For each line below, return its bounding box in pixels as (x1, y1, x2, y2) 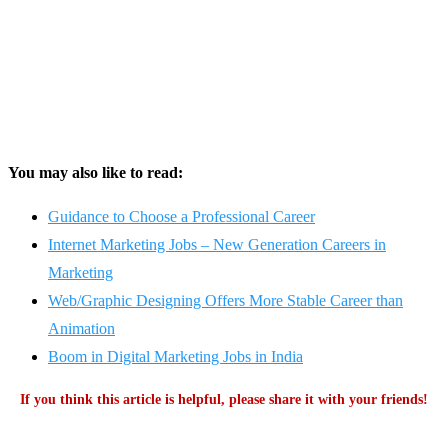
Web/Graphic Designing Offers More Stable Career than (48, 292, 403, 310)
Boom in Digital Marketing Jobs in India (48, 348, 303, 366)
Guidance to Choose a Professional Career (48, 208, 315, 226)
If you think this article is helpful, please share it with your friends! (20, 392, 428, 408)
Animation (48, 320, 115, 338)
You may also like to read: (8, 164, 183, 182)
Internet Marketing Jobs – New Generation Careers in (48, 236, 386, 254)
